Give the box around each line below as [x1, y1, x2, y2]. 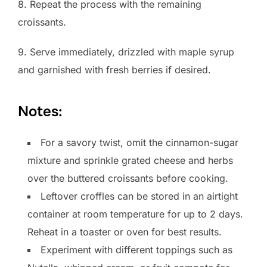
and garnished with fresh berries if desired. [18, 64, 211, 76]
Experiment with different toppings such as [41, 244, 232, 256]
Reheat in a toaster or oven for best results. [27, 226, 222, 238]
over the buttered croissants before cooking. [27, 172, 228, 185]
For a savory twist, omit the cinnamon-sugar [41, 136, 238, 149]
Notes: [18, 103, 63, 121]
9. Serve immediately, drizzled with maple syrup [18, 46, 234, 58]
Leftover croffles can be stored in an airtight [41, 190, 238, 203]
